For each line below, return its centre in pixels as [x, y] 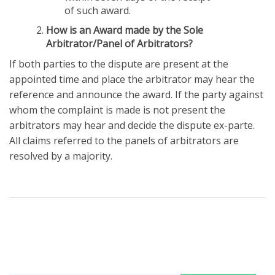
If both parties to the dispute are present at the [119, 64]
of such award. [98, 10]
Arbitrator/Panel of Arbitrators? [119, 43]
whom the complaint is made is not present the [117, 110]
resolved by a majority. [61, 156]
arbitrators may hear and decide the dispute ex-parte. [132, 125]
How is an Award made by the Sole [125, 30]
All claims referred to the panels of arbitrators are [124, 140]
